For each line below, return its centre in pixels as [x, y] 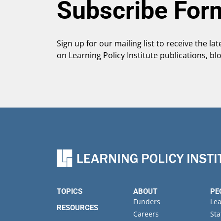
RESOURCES [77, 207]
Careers [146, 214]
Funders [147, 201]
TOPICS [70, 191]
